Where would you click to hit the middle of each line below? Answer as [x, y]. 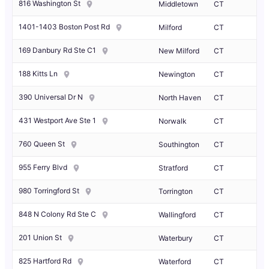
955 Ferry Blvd [43, 168]
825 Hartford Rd [45, 261]
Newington [177, 74]
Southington [179, 145]
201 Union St [40, 238]
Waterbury [176, 238]
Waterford [175, 262]
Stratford [173, 168]
